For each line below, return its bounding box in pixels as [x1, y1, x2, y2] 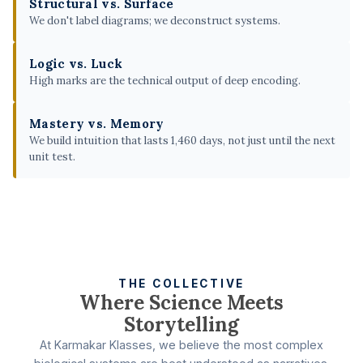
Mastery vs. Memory [29, 116, 164, 132]
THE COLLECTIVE [117, 277, 246, 291]
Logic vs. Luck [29, 56, 123, 72]
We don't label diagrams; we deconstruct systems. [29, 14, 280, 28]
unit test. [29, 150, 75, 164]
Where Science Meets [79, 290, 284, 316]
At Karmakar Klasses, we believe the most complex [40, 338, 323, 352]
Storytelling [124, 312, 239, 338]
